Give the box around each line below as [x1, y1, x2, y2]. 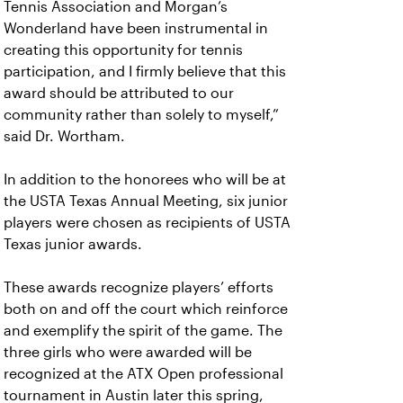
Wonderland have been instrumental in [4, 21, 268, 36]
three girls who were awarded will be [4, 345, 252, 360]
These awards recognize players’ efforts [4, 280, 273, 295]
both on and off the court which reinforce [4, 301, 288, 317]
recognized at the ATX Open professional [4, 366, 283, 381]
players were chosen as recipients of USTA [4, 215, 291, 230]
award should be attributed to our [4, 85, 234, 101]
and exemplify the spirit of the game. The [4, 323, 282, 338]
